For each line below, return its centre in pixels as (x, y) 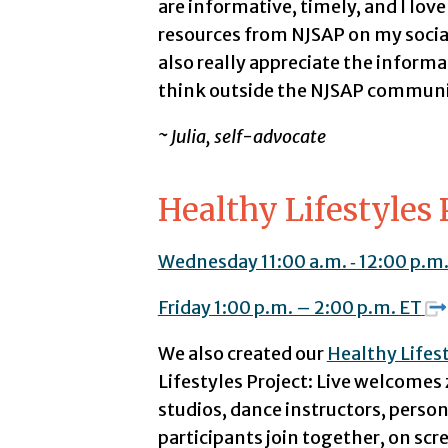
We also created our (242, 354)
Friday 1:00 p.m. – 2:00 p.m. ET (289, 308)
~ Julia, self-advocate (241, 136)
